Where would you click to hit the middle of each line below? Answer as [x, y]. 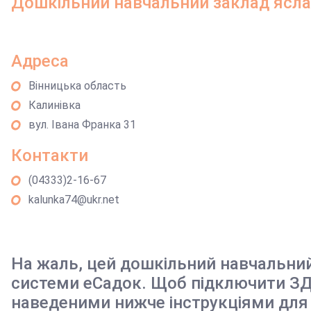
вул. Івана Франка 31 [83, 125]
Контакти [50, 155]
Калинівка [55, 105]
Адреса [40, 61]
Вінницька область [78, 86]
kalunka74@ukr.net [74, 200]
